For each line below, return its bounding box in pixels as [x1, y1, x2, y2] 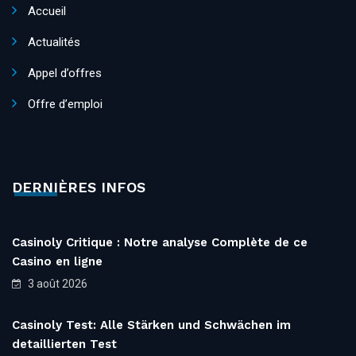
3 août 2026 [25, 277, 87, 291]
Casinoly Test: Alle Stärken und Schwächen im [12, 318, 291, 333]
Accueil [28, 4, 66, 19]
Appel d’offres [28, 66, 102, 81]
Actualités [28, 35, 80, 50]
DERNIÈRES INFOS [12, 179, 145, 196]
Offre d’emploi [28, 97, 103, 112]
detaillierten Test [12, 337, 117, 352]
